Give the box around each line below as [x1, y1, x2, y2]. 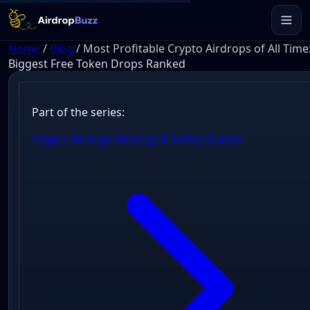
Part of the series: [31, 104, 125, 120]
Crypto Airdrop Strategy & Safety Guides [31, 131, 243, 147]
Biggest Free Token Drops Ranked [8, 56, 185, 71]
